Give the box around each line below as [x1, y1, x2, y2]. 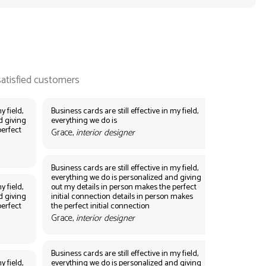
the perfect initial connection [50, 199, 150, 213]
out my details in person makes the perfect [50, 180, 197, 194]
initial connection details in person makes [50, 189, 193, 204]
